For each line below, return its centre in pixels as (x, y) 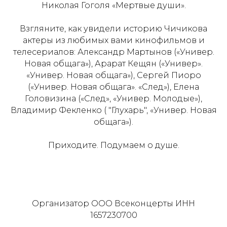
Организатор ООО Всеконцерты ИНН (113, 203)
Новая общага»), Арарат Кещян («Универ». (113, 63)
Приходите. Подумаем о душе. (113, 145)
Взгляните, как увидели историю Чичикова (113, 28)
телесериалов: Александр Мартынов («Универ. (113, 52)
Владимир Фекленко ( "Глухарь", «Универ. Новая (113, 110)
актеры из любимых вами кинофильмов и (113, 40)
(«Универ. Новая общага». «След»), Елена (113, 87)
